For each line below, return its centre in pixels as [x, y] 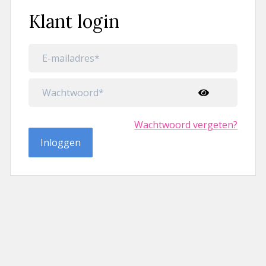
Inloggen [60, 143]
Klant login [74, 22]
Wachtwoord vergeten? [186, 125]
